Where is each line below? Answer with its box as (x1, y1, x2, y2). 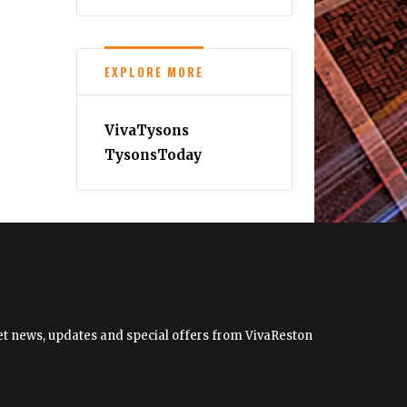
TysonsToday (104, 146, 202, 164)
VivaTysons (104, 122, 189, 140)
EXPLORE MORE (104, 63, 203, 82)
